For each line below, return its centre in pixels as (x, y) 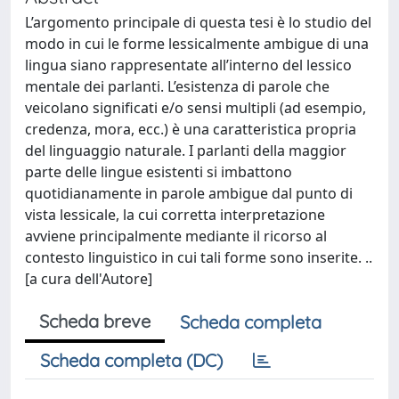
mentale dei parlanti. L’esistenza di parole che (177, 86)
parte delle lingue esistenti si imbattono (159, 172)
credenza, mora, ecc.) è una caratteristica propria (191, 129)
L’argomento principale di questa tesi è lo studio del (198, 22)
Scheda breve (95, 321)
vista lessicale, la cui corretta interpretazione (175, 215)
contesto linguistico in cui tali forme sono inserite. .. (199, 257)
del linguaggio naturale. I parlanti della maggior (186, 151)
